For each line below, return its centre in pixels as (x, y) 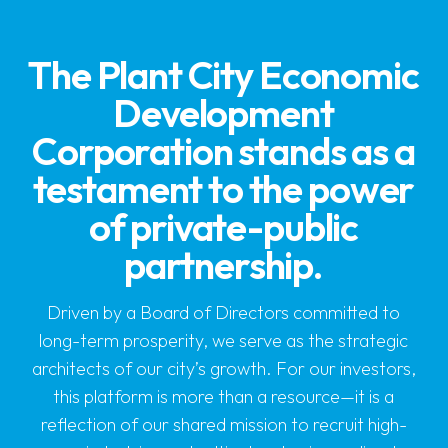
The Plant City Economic (223, 74)
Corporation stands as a (223, 150)
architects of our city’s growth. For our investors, (223, 368)
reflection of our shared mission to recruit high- (223, 424)
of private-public (223, 226)
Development (223, 112)
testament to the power (223, 188)
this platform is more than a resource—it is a (224, 396)
